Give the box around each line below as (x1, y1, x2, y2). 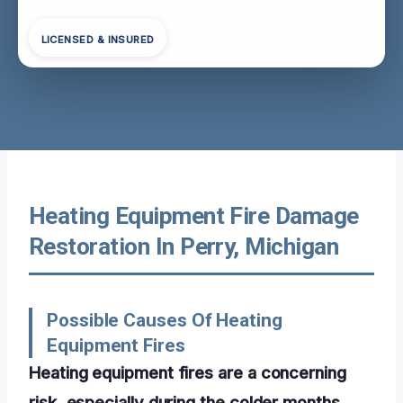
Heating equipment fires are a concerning (29, 362, 346, 382)
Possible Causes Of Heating (47, 309, 282, 331)
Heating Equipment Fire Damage (29, 201, 359, 229)
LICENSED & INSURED (40, 33, 155, 47)
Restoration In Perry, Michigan (29, 232, 339, 260)
